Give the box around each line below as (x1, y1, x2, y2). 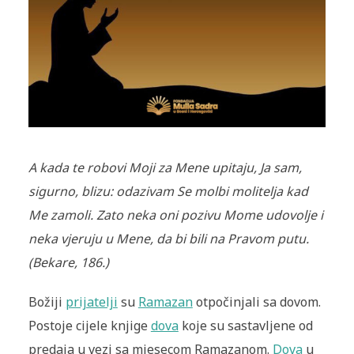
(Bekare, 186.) (28, 254, 109, 272)
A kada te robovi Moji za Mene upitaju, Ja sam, (28, 159, 302, 177)
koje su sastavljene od (178, 317, 313, 335)
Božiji (28, 293, 66, 311)
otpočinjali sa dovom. (192, 293, 321, 311)
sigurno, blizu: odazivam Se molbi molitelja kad (28, 183, 308, 201)
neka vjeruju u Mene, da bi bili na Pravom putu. (28, 230, 309, 248)
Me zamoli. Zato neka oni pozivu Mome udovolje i (28, 206, 323, 224)
